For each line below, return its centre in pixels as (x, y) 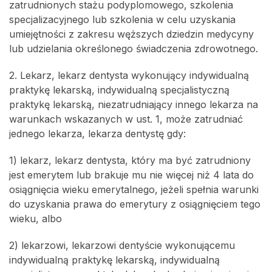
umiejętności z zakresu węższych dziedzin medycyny (131, 34)
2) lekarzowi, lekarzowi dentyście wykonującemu (122, 245)
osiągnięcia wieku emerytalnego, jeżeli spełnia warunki (134, 189)
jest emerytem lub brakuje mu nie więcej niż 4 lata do (131, 175)
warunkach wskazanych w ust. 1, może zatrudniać (126, 119)
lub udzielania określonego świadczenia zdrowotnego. (134, 49)
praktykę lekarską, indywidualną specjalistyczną (119, 90)
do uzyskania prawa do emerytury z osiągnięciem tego (135, 204)
